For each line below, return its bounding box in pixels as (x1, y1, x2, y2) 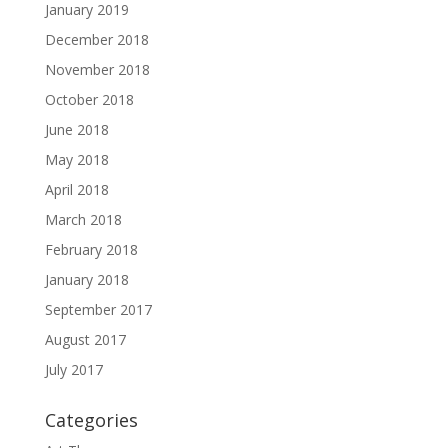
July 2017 (44, 359, 103, 379)
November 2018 (44, 59, 150, 79)
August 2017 (44, 329, 126, 349)
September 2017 (44, 299, 152, 319)
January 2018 (44, 269, 129, 289)
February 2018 (44, 239, 138, 259)
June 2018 (44, 119, 109, 139)
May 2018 (44, 149, 109, 169)
